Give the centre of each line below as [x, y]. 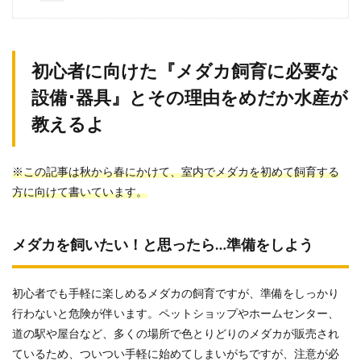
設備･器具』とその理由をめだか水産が [190, 98]
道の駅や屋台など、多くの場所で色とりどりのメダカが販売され [176, 334]
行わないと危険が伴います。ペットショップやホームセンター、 [176, 314]
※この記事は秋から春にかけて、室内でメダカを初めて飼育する [176, 172]
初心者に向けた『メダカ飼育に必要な [185, 72]
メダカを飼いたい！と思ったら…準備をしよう [163, 246]
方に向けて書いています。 [80, 193]
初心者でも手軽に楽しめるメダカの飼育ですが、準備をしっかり [176, 294]
